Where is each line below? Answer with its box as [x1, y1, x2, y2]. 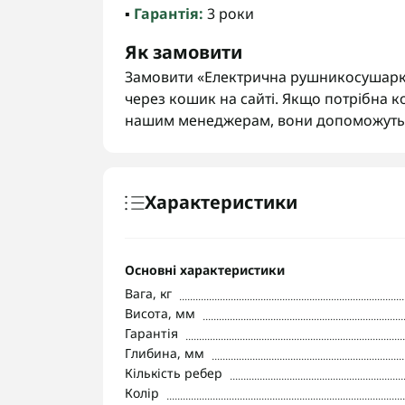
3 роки [203, 4, 254, 24]
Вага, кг [125, 285, 172, 302]
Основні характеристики [125, 261, 285, 278]
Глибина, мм [125, 344, 204, 362]
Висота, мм [125, 305, 195, 322]
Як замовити [125, 40, 242, 64]
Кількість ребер [125, 364, 222, 381]
